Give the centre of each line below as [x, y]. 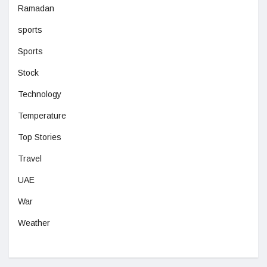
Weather [34, 223]
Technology [40, 94]
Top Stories [40, 137]
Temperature [42, 115]
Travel [30, 158]
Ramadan [36, 8]
